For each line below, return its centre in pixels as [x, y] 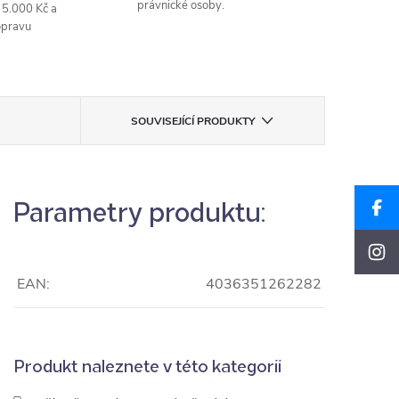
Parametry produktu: [139, 209]
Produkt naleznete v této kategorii [147, 364]
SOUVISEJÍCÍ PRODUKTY [193, 121]
